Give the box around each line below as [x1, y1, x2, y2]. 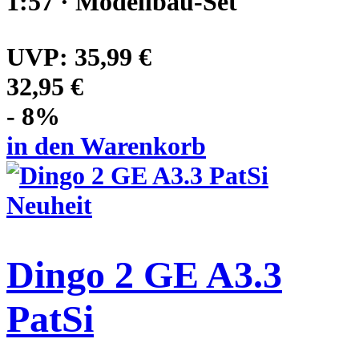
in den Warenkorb [6, 131, 206, 160]
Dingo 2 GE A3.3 [6, 252, 282, 296]
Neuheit [6, 190, 92, 220]
